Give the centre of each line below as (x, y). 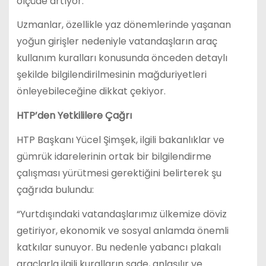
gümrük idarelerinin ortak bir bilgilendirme (114, 157)
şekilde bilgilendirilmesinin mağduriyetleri (111, 75)
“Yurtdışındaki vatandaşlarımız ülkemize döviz (121, 214)
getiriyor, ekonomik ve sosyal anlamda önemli (122, 230)
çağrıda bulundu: (55, 190)
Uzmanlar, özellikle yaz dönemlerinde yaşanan (123, 25)
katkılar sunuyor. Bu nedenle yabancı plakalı (118, 247)
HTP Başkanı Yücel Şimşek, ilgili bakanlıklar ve (120, 140)
